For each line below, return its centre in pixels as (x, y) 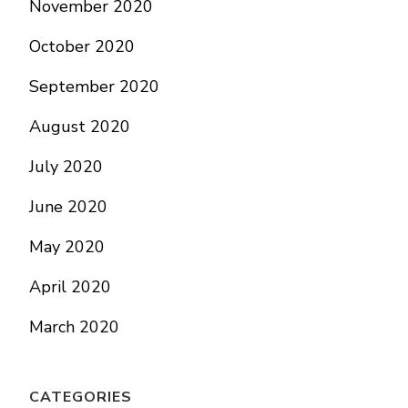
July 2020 (66, 167)
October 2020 (82, 46)
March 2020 (74, 327)
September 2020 (94, 87)
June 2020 (68, 207)
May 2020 (67, 247)
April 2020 (70, 287)
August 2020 (80, 127)
